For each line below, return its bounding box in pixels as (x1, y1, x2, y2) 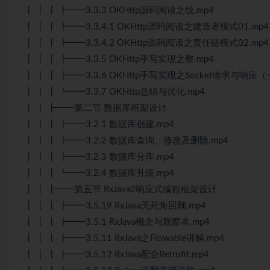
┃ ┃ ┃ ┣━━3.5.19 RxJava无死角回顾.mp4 (24, 201, 206, 211)
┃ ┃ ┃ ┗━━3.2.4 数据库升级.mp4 (24, 169, 174, 178)
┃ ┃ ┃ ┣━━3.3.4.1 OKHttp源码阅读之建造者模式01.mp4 (24, 22, 269, 32)
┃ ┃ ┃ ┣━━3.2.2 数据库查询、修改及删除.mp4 (24, 136, 228, 146)
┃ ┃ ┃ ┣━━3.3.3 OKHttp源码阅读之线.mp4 (24, 6, 214, 16)
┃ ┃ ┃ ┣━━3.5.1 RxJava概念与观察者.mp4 (24, 218, 210, 227)
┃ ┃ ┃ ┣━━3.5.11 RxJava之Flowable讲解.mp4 (24, 234, 224, 243)
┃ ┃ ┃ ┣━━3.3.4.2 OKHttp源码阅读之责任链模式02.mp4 (24, 39, 269, 48)
